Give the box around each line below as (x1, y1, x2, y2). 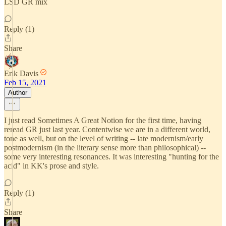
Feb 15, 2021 (4, 78, 46, 87)
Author (8, 89, 27, 96)
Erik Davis (4, 69, 38, 78)
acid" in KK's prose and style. (4, 161, 99, 170)
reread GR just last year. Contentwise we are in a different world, (4, 125, 210, 134)
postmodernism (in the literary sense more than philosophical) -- (4, 143, 206, 152)
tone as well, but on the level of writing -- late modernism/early (4, 134, 203, 143)
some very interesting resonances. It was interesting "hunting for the (4, 152, 219, 161)
